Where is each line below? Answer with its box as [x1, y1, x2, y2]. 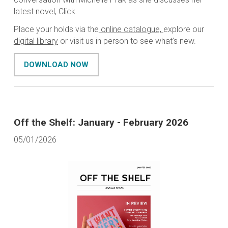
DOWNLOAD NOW [23, 60, 89, 70]
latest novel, [13, 7, 59, 17]
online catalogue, [98, 24, 163, 35]
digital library [13, 36, 58, 46]
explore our [163, 24, 204, 35]
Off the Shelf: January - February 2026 [13, 117, 188, 129]
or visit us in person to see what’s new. [60, 36, 196, 46]
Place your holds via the [13, 24, 99, 35]
